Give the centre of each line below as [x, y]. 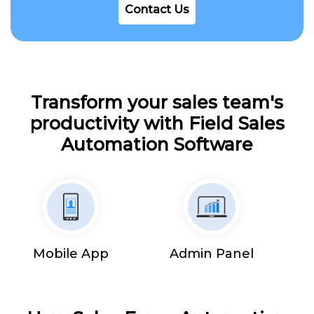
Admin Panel [212, 253]
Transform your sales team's [157, 102]
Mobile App [70, 253]
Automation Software [157, 144]
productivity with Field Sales [157, 123]
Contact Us [157, 9]
